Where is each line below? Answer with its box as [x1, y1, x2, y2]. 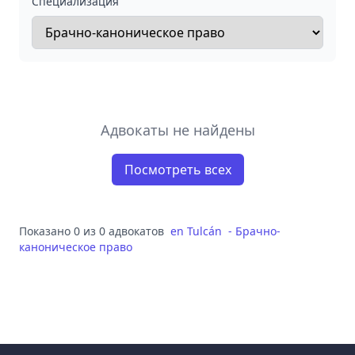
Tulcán [187, 223, 222, 239]
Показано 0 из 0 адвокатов [19, 223, 164, 239]
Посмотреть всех [124, 161, 231, 178]
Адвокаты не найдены [100, 120, 255, 139]
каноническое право [19, 239, 132, 254]
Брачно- [235, 223, 281, 239]
